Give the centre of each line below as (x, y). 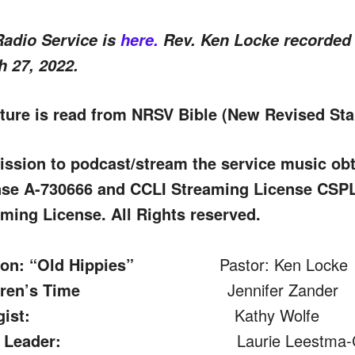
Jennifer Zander (209, 289)
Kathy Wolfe (174, 315)
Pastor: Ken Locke (257, 264)
